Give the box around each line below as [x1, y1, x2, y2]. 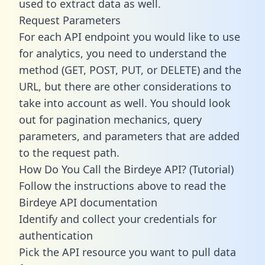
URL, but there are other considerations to [19, 79, 231, 93]
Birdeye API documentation [19, 195, 157, 209]
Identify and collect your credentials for [19, 211, 216, 226]
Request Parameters [19, 12, 121, 27]
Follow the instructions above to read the [19, 178, 226, 193]
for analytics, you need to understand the [19, 46, 227, 60]
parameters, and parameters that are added [19, 128, 240, 143]
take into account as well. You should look [19, 95, 231, 110]
